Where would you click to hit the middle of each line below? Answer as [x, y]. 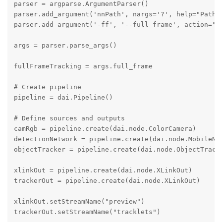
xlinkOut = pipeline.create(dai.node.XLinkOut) [103, 170]
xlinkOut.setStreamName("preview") [79, 202]
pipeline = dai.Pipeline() [63, 98]
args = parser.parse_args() [65, 46]
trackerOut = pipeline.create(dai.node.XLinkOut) [107, 181]
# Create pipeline [47, 87]
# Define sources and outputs [69, 118]
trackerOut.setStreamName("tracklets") [87, 212]
